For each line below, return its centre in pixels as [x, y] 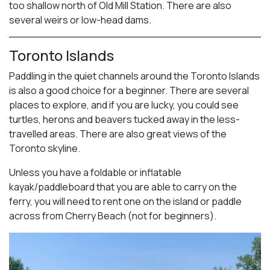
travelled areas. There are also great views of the [118, 133]
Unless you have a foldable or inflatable [95, 172]
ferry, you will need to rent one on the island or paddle [125, 201]
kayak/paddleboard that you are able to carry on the [123, 187]
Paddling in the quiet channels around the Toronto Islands [134, 76]
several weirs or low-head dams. [80, 20]
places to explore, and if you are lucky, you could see [124, 105]
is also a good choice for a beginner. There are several [129, 90]
